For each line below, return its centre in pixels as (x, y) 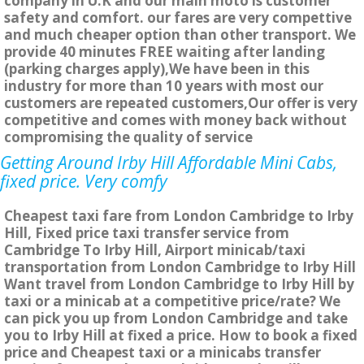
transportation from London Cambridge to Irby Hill (180, 267)
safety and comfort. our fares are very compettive (178, 18)
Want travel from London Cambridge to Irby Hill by (179, 284)
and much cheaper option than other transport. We (180, 35)
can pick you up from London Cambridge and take (176, 318)
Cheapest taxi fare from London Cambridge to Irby (179, 216)
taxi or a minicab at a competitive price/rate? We (172, 301)
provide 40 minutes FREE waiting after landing (165, 52)
